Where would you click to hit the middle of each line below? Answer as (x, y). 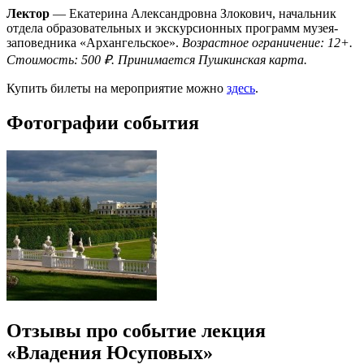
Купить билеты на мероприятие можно (117, 89)
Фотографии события (103, 122)
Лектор (28, 14)
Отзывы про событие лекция (136, 330)
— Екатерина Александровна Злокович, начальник (193, 14)
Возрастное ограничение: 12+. (267, 43)
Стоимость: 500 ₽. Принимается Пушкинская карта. (157, 60)
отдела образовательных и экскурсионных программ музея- (172, 28)
